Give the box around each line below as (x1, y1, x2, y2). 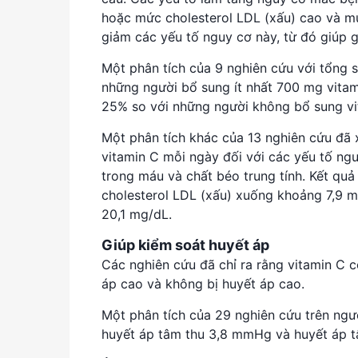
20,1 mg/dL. (101, 205, 176, 222)
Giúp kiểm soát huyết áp (101, 236, 269, 253)
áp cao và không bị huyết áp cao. (101, 275, 308, 292)
